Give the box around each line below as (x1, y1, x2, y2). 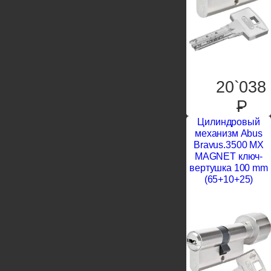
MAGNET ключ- (194, 151, 263, 162)
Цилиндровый (197, 117, 260, 127)
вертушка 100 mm (189, 163, 268, 173)
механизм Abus (195, 128, 263, 139)
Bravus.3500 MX (194, 140, 264, 150)
